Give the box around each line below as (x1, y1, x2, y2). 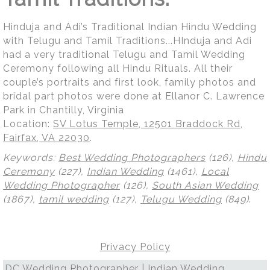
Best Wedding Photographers (58, 151, 206, 163)
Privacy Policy (99, 240, 171, 253)
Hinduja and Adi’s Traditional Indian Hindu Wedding (3, 20, 257, 33)
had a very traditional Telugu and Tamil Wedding (3, 48, 245, 60)
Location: (3, 118, 53, 130)
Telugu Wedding (140, 193, 222, 205)
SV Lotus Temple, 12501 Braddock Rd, (53, 118, 243, 130)
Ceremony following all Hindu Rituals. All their (3, 62, 233, 74)
